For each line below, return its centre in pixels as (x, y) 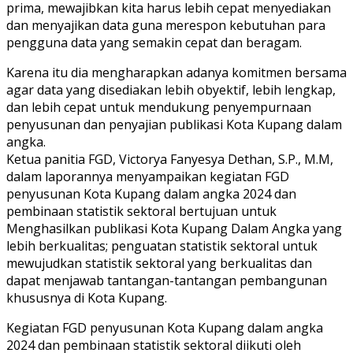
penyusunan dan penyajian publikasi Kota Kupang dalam (174, 124)
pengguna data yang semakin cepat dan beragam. (154, 42)
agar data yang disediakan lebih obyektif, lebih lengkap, (171, 89)
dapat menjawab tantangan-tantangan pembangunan (167, 280)
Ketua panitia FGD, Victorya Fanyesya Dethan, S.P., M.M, (170, 159)
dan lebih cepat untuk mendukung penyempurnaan (159, 107)
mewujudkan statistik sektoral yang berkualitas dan (159, 263)
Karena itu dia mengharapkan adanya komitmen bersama (176, 72)
